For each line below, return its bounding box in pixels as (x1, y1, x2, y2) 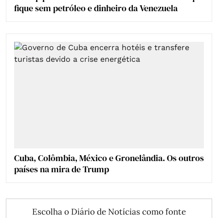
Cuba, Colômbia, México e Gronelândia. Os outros (14, 152, 204, 164)
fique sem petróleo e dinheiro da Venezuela (14, 1, 178, 14)
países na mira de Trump (14, 163, 109, 176)
